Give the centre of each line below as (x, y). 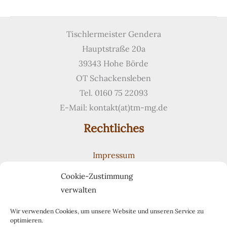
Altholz (23, 30)
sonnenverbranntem (48, 15)
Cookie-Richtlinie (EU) (113, 184)
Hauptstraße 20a (113, 49)
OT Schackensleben (113, 78)
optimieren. (27, 220)
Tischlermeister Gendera (113, 34)
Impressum (113, 155)
